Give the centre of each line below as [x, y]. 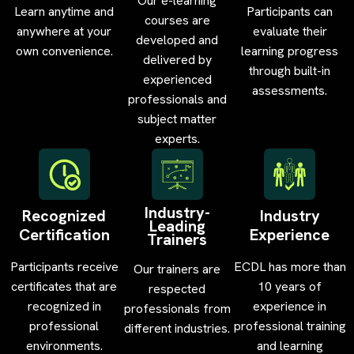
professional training [290, 326]
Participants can [290, 11]
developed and [177, 40]
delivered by [177, 59]
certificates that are [64, 286]
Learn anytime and [64, 11]
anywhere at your [64, 31]
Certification [64, 234]
